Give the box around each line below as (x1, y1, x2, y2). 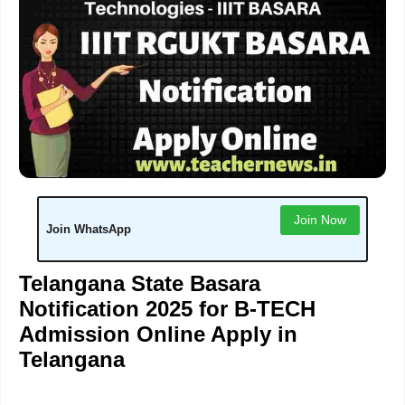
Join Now (293, 212, 346, 227)
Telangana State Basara (19, 271, 260, 297)
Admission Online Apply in (19, 322, 297, 347)
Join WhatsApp (45, 222, 131, 237)
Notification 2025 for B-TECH (19, 297, 316, 322)
